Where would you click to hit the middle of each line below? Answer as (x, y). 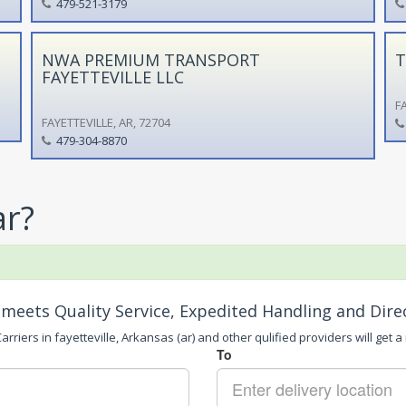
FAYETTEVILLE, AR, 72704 (106, 122)
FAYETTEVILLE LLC (112, 77)
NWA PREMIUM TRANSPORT (150, 59)
